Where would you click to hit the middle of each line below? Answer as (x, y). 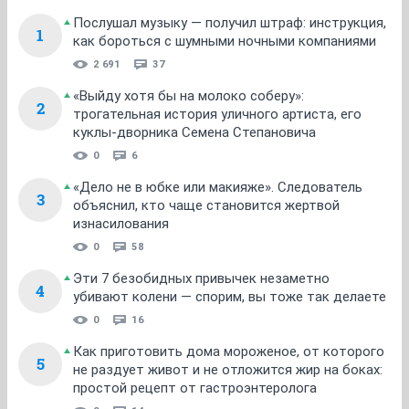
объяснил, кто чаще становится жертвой (206, 205)
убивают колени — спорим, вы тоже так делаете (230, 297)
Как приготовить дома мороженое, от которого (229, 351)
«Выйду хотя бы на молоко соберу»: (189, 96)
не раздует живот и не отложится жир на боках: (228, 370)
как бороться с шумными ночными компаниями (225, 41)
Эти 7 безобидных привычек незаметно (201, 278)
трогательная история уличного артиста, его (217, 114)
